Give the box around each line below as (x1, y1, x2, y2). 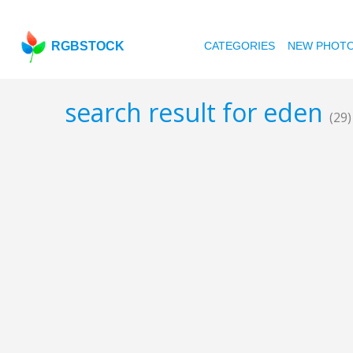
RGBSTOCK (51, 39, 125, 53)
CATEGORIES (204, 39, 276, 52)
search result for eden (65, 95, 329, 130)
